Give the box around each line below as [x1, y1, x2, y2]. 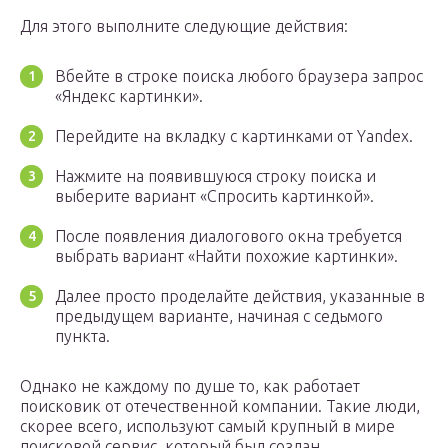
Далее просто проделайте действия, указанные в [55, 287, 425, 306]
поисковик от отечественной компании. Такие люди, [20, 397, 420, 416]
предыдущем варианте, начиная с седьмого [55, 307, 383, 326]
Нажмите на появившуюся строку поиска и [55, 167, 376, 186]
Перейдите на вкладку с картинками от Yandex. [55, 127, 413, 146]
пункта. [55, 327, 110, 346]
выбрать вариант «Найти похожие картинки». [55, 247, 398, 266]
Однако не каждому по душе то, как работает [20, 377, 360, 396]
